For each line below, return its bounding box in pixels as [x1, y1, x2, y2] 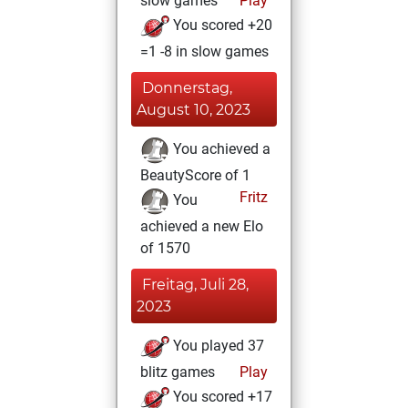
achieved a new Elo [140, 218, 263, 235]
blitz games [140, 363, 215, 381]
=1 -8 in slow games [140, 43, 269, 60]
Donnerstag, [142, 79, 232, 97]
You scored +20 [169, 16, 272, 35]
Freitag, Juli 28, [142, 276, 249, 293]
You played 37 [169, 337, 264, 355]
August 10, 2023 [137, 101, 250, 118]
